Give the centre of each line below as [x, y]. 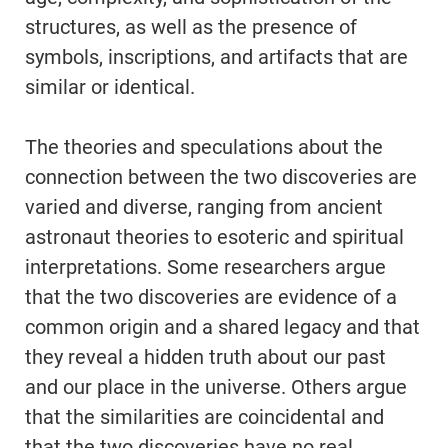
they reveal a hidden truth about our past [205, 357]
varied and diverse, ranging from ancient [204, 207]
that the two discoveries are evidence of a [211, 297]
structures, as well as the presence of [191, 27]
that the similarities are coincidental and [204, 417]
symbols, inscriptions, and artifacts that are [216, 57]
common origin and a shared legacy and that [222, 327]
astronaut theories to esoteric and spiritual [214, 237]
